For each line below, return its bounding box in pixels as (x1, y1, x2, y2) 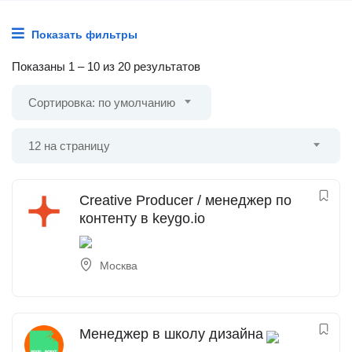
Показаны (12, 60, 68, 73)
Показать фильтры (28, 28, 137, 41)
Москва (100, 259, 137, 272)
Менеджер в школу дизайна (79, 326, 263, 342)
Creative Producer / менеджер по (79, 192, 291, 208)
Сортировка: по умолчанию (28, 96, 175, 109)
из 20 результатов (100, 60, 200, 73)
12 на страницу (28, 139, 110, 152)
